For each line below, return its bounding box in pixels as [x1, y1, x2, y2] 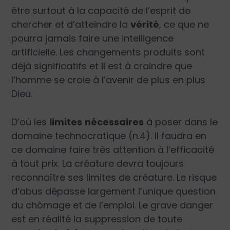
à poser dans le [144, 116, 218, 129]
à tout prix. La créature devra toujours [11, 157, 184, 170]
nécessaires [85, 116, 144, 129]
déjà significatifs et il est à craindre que [11, 59, 193, 72]
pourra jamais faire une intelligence [11, 31, 174, 45]
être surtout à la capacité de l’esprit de [11, 4, 191, 17]
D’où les [11, 116, 50, 129]
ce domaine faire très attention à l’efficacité [11, 143, 215, 157]
